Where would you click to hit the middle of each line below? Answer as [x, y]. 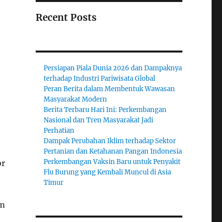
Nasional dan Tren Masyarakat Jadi [99, 120]
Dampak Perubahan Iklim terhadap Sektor [110, 141]
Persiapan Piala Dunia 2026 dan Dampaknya [113, 68]
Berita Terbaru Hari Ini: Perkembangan [105, 110]
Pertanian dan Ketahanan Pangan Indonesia [113, 152]
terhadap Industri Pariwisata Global [100, 79]
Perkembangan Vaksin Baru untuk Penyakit [112, 162]
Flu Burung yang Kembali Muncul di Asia [108, 172]
